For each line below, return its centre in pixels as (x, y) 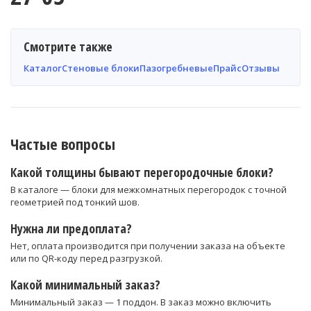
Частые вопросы (63, 144)
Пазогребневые (176, 68)
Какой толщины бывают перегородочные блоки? (142, 173)
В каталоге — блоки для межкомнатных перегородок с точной (149, 190)
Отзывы (261, 68)
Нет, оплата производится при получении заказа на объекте (148, 246)
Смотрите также (68, 47)
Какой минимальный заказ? (85, 285)
